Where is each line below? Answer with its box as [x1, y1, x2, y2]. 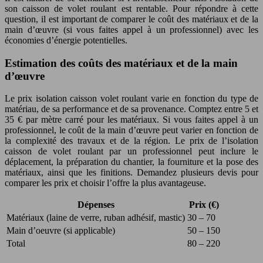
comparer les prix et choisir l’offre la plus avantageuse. [5, 178, 206, 188]
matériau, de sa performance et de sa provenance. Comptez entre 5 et [5, 104, 258, 114]
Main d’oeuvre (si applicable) [6, 225, 115, 236]
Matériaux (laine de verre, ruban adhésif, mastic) [6, 213, 185, 223]
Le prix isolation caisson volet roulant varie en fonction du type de [5, 93, 258, 104]
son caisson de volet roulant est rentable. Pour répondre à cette [5, 3, 258, 14]
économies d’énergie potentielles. [5, 35, 127, 45]
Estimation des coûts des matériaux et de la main [5, 56, 238, 69]
